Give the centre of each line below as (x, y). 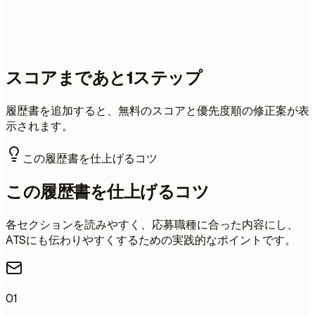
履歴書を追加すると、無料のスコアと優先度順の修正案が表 (157, 111)
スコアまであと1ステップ (104, 78)
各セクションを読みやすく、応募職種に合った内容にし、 (152, 225)
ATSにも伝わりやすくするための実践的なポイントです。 (151, 240)
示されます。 (39, 127)
